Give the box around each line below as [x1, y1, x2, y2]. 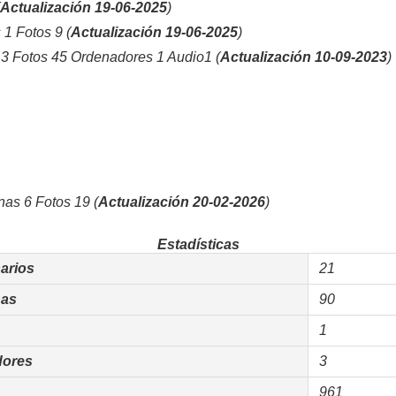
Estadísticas [156, 237, 240, 252]
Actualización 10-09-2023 [220, 49, 387, 65]
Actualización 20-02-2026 [98, 194, 265, 209]
